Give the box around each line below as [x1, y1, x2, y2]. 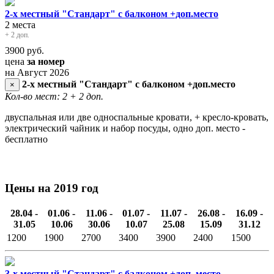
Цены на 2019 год [5, 181, 98, 194]
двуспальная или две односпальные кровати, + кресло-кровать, [5, 111, 268, 122]
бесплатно [5, 133, 48, 144]
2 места [5, 19, 35, 30]
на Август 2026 [5, 67, 69, 78]
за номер [27, 56, 65, 67]
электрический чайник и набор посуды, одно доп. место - [5, 122, 245, 133]
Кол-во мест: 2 [5, 91, 67, 102]
